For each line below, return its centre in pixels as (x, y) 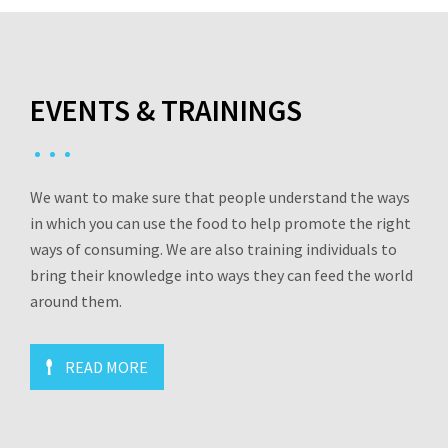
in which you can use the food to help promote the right (220, 223)
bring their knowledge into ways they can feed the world (221, 275)
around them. (76, 301)
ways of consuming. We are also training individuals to (213, 249)
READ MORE (107, 367)
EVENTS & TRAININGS (166, 110)
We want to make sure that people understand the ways (220, 197)
